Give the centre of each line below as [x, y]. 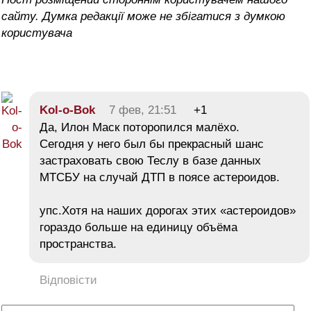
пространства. [78, 244]
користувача [37, 33]
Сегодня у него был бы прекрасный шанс [152, 144]
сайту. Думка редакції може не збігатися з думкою [143, 16]
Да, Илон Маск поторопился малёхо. [140, 127]
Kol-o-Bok [67, 110]
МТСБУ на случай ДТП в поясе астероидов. [160, 177]
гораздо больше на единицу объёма [138, 227]
